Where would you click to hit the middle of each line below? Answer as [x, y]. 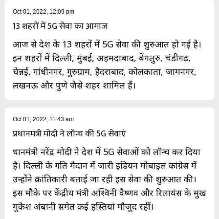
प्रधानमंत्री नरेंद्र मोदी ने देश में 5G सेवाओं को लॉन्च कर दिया [107, 152]
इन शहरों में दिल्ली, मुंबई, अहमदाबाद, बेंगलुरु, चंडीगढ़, [102, 58]
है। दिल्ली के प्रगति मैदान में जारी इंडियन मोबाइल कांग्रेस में [105, 165]
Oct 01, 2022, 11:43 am [43, 120]
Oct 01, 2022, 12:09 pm [44, 12]
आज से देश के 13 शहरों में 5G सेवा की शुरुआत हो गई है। [107, 44]
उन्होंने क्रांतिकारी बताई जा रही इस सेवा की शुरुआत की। [105, 179]
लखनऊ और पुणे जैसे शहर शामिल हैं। [74, 85]
